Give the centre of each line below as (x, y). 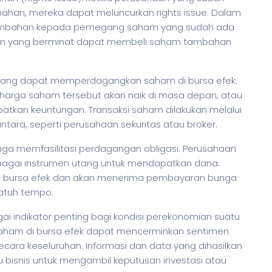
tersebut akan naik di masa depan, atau (151, 95)
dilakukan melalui (202, 110)
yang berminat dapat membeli (77, 42)
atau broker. (189, 124)
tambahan (206, 42)
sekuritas (141, 124)
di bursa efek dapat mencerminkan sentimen (126, 231)
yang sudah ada (196, 27)
